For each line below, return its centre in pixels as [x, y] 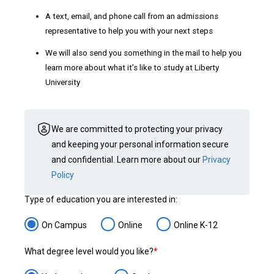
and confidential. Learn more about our [127, 160]
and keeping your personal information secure [140, 144]
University [63, 82]
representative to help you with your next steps [129, 31]
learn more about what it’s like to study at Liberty [132, 68]
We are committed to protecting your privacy [137, 129]
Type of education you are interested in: [101, 199]
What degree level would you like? [89, 251]
